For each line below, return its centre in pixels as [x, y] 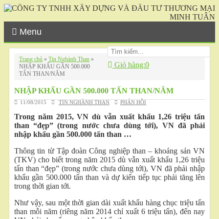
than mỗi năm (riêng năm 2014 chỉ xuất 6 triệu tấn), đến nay [109, 211]
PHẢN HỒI [133, 102]
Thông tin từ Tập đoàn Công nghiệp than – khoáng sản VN [109, 151]
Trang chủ [31, 59]
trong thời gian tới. [43, 186]
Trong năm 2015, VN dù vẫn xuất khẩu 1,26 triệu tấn [109, 117]
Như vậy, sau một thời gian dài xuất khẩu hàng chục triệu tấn [109, 203]
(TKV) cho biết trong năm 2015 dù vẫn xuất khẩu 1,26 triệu [109, 160]
